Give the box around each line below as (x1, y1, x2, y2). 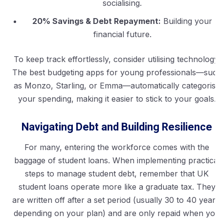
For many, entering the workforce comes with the (24, 142, 209, 153)
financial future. (93, 29, 152, 40)
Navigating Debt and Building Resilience (22, 119, 212, 135)
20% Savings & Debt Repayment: (32, 16, 161, 26)
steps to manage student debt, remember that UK (25, 169, 209, 179)
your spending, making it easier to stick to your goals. (18, 94, 216, 104)
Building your (161, 16, 212, 26)
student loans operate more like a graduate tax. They (18, 182, 216, 192)
